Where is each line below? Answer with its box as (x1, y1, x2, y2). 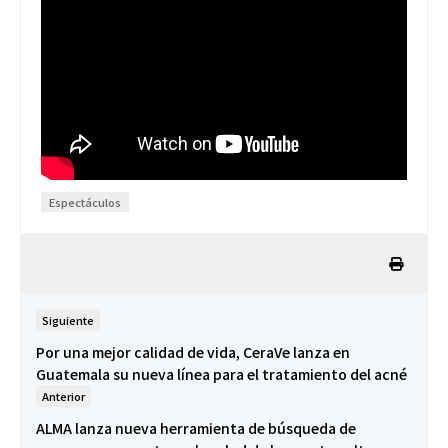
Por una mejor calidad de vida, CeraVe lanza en (36, 341, 350, 362)
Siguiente (42, 311, 94, 328)
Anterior (42, 387, 85, 404)
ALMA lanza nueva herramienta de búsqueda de (36, 417, 356, 438)
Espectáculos (49, 193, 121, 210)
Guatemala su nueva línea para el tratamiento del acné (36, 363, 407, 384)
